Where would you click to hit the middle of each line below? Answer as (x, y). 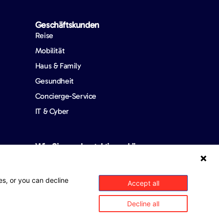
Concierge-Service (66, 96)
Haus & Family (58, 66)
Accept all (143, 183)
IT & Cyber (52, 111)
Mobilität (50, 50)
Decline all (143, 204)
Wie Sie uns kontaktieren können (95, 146)
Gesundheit (54, 81)
